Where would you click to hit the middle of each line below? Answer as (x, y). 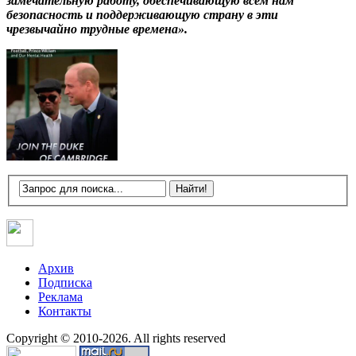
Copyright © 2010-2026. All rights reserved (116, 339)
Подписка (65, 283)
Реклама (60, 297)
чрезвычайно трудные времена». (97, 29)
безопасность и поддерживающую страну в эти (142, 14)
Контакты (65, 311)
